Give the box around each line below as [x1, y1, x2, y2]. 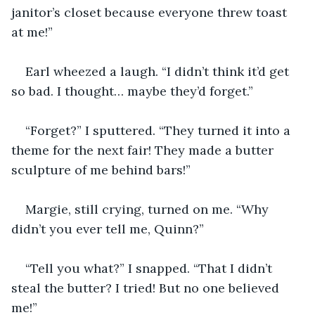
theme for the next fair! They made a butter [11, 141, 277, 158]
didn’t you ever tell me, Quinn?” [11, 220, 204, 237]
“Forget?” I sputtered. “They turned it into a [25, 122, 294, 139]
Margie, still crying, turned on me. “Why [25, 200, 272, 217]
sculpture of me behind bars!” [11, 161, 191, 178]
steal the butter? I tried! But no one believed [11, 279, 283, 296]
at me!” [11, 23, 53, 40]
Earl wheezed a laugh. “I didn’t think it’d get [25, 63, 292, 79]
